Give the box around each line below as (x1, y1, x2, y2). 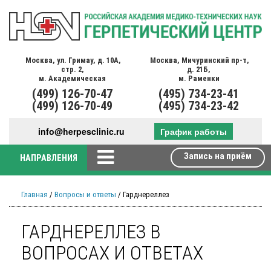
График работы (160, 125, 227, 137)
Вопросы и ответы (54, 190, 116, 200)
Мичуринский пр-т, (181, 55, 249, 65)
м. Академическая (39, 73, 106, 83)
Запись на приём (183, 151, 252, 162)
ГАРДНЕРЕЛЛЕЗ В (21, 220, 161, 244)
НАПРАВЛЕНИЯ (20, 153, 78, 164)
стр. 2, (60, 64, 84, 74)
